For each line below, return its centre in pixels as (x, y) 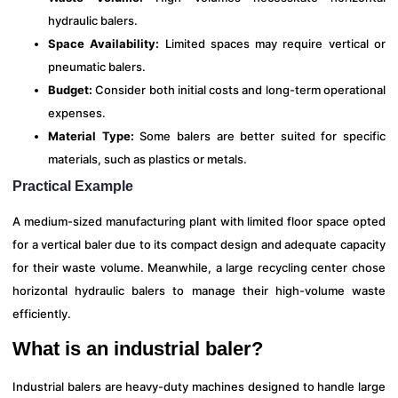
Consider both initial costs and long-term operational (239, 89)
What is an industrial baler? (138, 349)
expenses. (77, 112)
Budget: (70, 89)
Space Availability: (104, 43)
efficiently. (42, 313)
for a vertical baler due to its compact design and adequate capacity (199, 244)
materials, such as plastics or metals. (147, 159)
